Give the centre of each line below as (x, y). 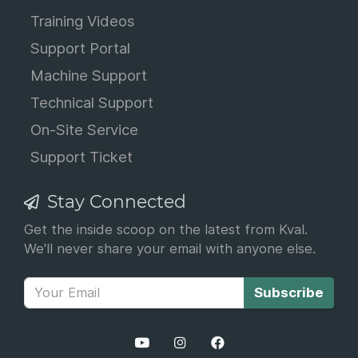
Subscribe (289, 292)
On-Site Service (84, 129)
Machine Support (89, 75)
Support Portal (80, 48)
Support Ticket (82, 157)
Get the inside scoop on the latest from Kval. (166, 229)
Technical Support (92, 102)
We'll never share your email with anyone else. (170, 249)
